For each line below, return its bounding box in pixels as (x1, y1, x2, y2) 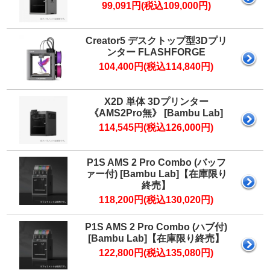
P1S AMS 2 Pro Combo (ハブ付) (85, 221, 228, 232)
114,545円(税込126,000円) (99, 122, 214, 133)
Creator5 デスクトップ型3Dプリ (85, 35, 227, 46)
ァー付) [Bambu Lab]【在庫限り (85, 168, 227, 179)
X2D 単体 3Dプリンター (104, 96, 209, 107)
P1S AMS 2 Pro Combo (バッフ (86, 157, 226, 168)
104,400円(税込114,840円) (99, 61, 214, 72)
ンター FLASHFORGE (107, 46, 206, 57)
